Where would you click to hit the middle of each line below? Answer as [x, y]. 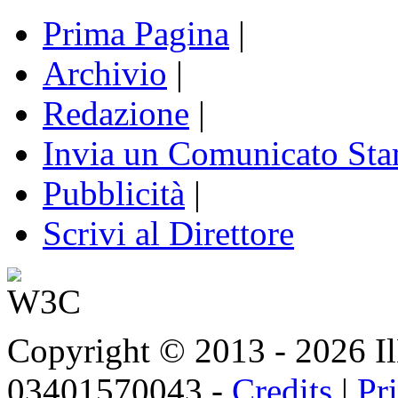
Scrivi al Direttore [168, 234]
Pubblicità [114, 194]
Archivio [105, 74]
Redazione [116, 114]
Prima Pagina [136, 34]
